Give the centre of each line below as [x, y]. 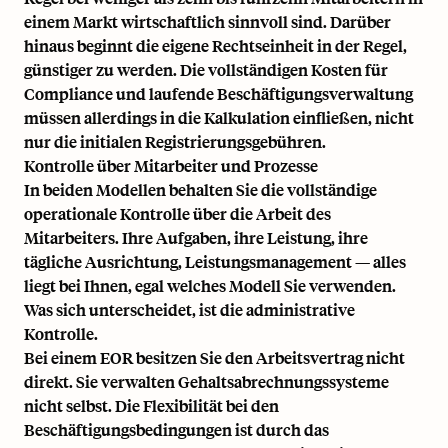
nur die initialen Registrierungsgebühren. [175, 141]
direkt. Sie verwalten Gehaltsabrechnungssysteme [206, 381]
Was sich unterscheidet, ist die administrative [189, 309]
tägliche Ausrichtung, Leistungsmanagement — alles [215, 261]
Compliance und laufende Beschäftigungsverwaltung [218, 93]
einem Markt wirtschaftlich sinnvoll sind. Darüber [207, 21]
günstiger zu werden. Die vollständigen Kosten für [206, 69]
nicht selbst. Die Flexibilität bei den [151, 405]
